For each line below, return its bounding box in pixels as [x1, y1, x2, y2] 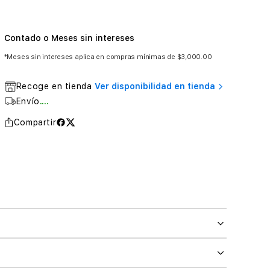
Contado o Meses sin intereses [4, 33, 134, 43]
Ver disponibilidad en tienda [94, 81, 218, 91]
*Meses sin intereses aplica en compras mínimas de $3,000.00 [4, 52, 212, 61]
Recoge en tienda [16, 81, 92, 91]
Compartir [13, 118, 57, 127]
